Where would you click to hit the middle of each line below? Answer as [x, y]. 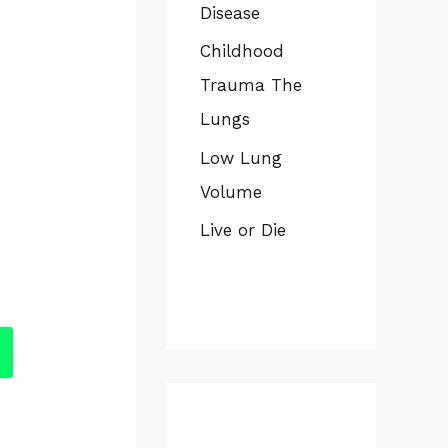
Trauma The [251, 85]
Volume [231, 191]
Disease [230, 13]
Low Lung [241, 157]
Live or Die [243, 229]
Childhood [242, 51]
